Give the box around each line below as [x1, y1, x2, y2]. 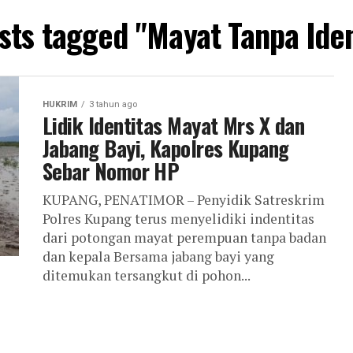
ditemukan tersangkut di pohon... [43, 266, 251, 284]
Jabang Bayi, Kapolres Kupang [43, 132, 289, 164]
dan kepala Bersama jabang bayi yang [43, 247, 274, 266]
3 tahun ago [89, 99, 137, 110]
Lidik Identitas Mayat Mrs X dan [43, 110, 305, 141]
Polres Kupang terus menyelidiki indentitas [43, 210, 314, 228]
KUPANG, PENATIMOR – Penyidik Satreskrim [43, 191, 325, 209]
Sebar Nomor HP [43, 155, 180, 187]
